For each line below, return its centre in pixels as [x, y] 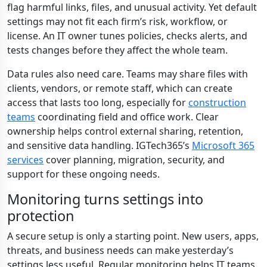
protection [41, 216]
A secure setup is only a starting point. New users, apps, [133, 236]
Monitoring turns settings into [105, 199]
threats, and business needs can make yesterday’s [120, 250]
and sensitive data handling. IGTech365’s [100, 145]
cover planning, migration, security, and [134, 160]
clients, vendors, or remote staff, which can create [120, 88]
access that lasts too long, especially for [98, 103]
